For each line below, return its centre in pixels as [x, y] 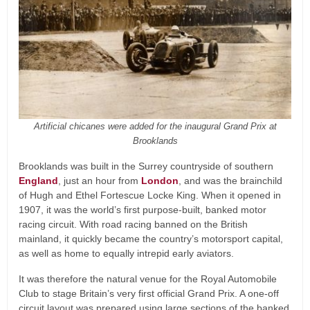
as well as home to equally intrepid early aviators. [126, 253]
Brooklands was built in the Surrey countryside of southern [146, 166]
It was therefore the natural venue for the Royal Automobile [148, 279]
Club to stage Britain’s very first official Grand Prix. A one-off [149, 293]
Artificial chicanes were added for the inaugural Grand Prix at [155, 126]
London [160, 180]
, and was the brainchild [230, 180]
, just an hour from [100, 180]
